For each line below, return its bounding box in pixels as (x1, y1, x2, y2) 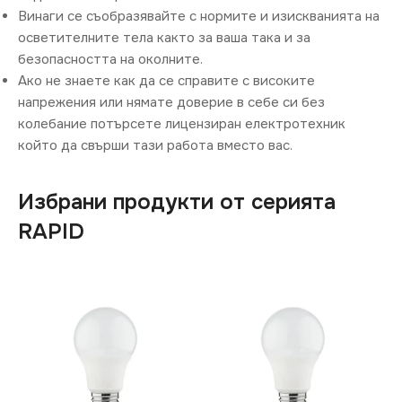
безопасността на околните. (18, 50, 203, 69)
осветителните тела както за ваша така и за (18, 29, 310, 48)
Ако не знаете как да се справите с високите (18, 72, 315, 91)
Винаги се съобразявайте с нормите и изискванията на (18, 7, 380, 26)
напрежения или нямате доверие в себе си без (18, 93, 325, 112)
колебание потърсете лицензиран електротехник (18, 115, 345, 134)
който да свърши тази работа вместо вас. (18, 136, 293, 155)
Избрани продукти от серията (18, 188, 336, 216)
